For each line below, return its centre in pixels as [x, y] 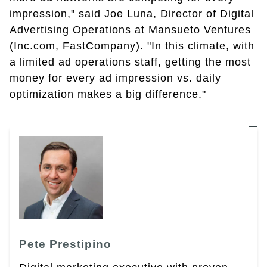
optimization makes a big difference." [108, 94]
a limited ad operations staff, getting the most [130, 62]
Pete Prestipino [65, 244]
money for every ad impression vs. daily [115, 78]
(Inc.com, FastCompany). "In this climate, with [132, 46]
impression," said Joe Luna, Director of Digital [132, 14]
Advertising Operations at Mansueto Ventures [130, 30]
